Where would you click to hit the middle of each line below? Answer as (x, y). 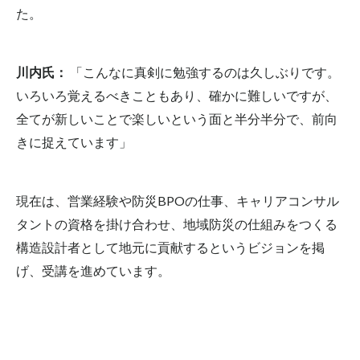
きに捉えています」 (74, 141)
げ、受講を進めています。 (93, 270)
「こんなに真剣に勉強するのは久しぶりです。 (204, 72)
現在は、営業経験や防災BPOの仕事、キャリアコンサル (178, 200)
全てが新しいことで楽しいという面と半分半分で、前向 (177, 118)
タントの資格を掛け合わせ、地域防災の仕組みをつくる (177, 223)
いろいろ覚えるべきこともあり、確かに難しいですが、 (177, 95)
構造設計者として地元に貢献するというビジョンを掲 (170, 247)
